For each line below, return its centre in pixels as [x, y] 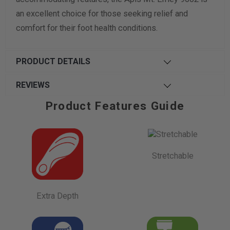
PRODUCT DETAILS [53, 61]
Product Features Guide [115, 106]
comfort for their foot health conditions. [87, 28]
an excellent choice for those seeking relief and [102, 13]
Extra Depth [57, 196]
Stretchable [172, 156]
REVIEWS [33, 85]
